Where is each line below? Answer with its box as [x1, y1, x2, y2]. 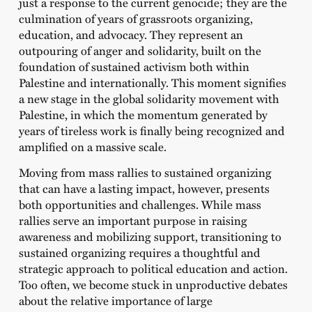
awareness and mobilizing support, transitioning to [18, 228, 281, 245]
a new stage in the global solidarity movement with [18, 89, 279, 107]
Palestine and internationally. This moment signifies [18, 73, 286, 91]
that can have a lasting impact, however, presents [18, 180, 270, 197]
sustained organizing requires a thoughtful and [18, 244, 260, 261]
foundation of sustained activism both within [18, 57, 249, 75]
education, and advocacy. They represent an [18, 25, 243, 42]
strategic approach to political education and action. [18, 260, 288, 277]
